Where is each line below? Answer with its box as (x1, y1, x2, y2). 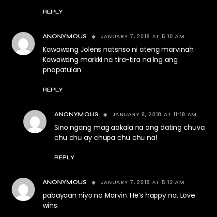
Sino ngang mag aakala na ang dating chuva (54, 123, 205, 133)
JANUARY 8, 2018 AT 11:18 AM (112, 110, 197, 119)
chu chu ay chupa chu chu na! (54, 133, 157, 143)
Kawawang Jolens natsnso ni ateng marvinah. (43, 45, 195, 55)
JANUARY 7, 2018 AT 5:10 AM (100, 32, 185, 41)
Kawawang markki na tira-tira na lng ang (43, 55, 178, 65)
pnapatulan (43, 65, 81, 75)
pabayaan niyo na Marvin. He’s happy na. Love (43, 190, 196, 201)
